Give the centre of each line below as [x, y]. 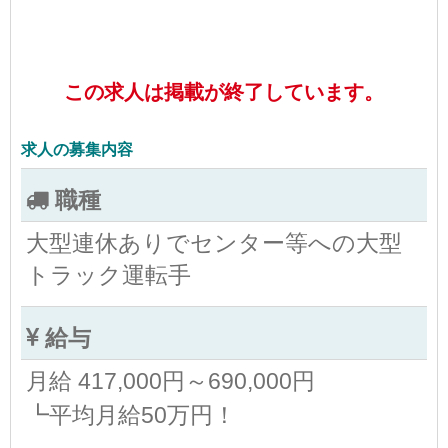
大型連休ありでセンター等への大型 [214, 242]
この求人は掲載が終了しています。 [224, 91]
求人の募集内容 [77, 148]
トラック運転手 [108, 274]
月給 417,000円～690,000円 [170, 380]
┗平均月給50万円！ [131, 414]
